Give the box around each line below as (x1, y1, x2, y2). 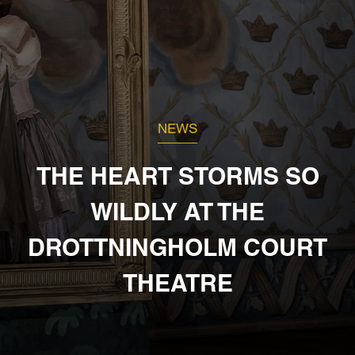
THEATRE (122, 268, 233, 297)
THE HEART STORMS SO (36, 161, 319, 190)
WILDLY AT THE (90, 197, 265, 226)
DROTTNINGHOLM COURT (28, 232, 327, 261)
